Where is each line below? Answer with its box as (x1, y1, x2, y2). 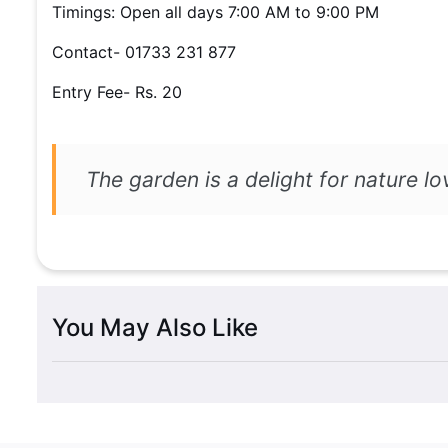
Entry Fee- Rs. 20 (52, 81, 182, 102)
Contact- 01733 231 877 (52, 41, 236, 62)
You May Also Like (52, 312, 258, 342)
